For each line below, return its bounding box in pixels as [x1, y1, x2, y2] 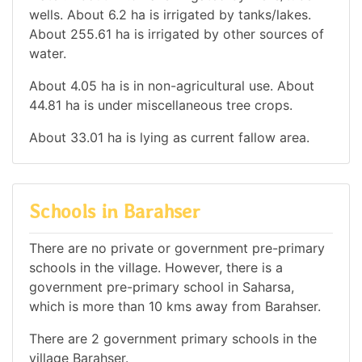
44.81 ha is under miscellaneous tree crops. [29, 96, 293, 113]
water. [29, 44, 66, 61]
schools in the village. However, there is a [29, 259, 283, 276]
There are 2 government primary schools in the [29, 330, 317, 347]
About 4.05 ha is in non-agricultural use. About [29, 77, 314, 94]
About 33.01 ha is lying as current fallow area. [29, 128, 309, 145]
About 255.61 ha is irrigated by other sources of [29, 25, 324, 42]
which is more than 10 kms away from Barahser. [29, 298, 321, 315]
